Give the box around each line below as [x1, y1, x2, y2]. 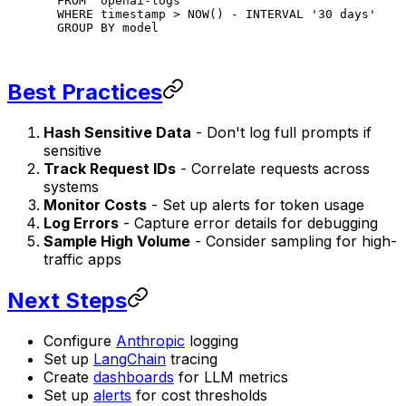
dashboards [93, 367, 174, 386]
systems [43, 177, 99, 196]
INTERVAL [238, 7, 311, 22]
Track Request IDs [43, 159, 176, 178]
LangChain [93, 349, 166, 368]
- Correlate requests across [176, 159, 370, 178]
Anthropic [116, 331, 185, 350]
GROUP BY [57, 21, 115, 35]
